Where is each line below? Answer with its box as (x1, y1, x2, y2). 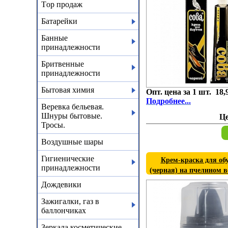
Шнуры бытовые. (41, 111, 102, 120)
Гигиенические (41, 154, 94, 163)
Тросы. (41, 121, 65, 129)
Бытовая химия (41, 85, 94, 94)
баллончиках (41, 206, 86, 215)
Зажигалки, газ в (41, 197, 99, 206)
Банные (41, 34, 68, 42)
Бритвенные (41, 60, 84, 68)
